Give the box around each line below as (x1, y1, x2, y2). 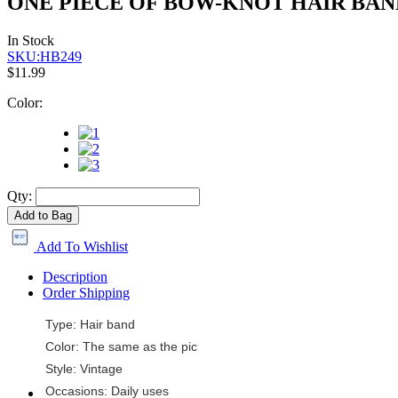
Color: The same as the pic (45, 339, 197, 354)
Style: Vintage (45, 362, 123, 376)
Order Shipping (43, 284, 130, 300)
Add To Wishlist (34, 238, 128, 254)
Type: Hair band (45, 317, 135, 331)
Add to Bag (14, 208, 72, 222)
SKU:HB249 (7, 48, 82, 64)
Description (43, 268, 107, 284)
